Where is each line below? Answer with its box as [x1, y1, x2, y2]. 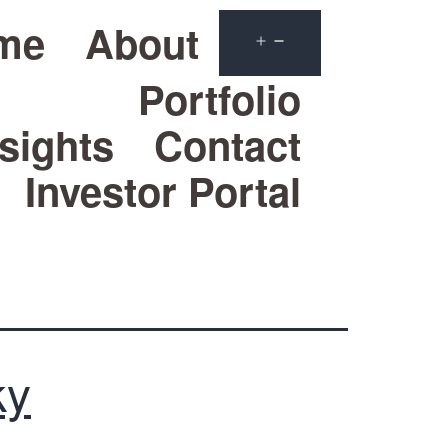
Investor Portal [25, 162, 301, 219]
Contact [154, 116, 301, 173]
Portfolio [138, 70, 301, 127]
